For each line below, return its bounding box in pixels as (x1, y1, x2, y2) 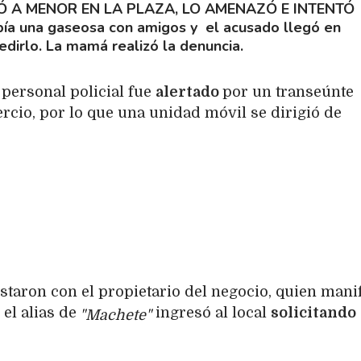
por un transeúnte (222, 84, 354, 101)
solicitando (271, 305, 356, 322)
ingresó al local (151, 305, 271, 322)
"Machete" (80, 307, 151, 324)
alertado (156, 84, 222, 101)
